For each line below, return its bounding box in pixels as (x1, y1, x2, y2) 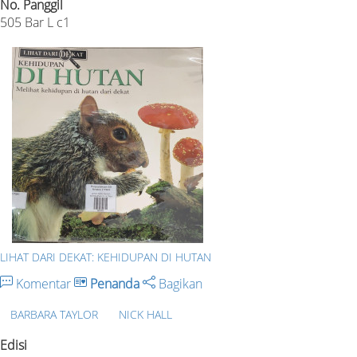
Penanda (90, 274, 139, 292)
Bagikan (155, 274, 202, 292)
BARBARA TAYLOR (10, 306, 98, 322)
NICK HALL (119, 306, 172, 322)
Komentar (13, 274, 74, 292)
